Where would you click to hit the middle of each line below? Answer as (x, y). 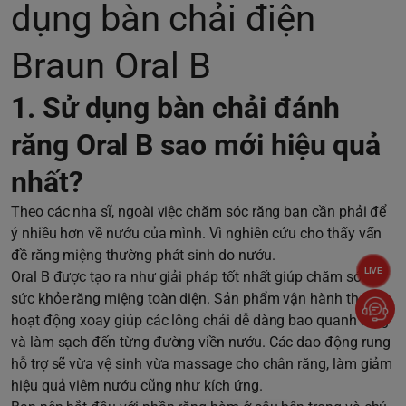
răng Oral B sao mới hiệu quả (196, 145)
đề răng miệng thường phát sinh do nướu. (143, 255)
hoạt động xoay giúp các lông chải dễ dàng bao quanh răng (200, 320)
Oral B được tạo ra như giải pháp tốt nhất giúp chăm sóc (190, 276)
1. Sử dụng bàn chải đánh (175, 107)
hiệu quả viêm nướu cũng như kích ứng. (137, 385)
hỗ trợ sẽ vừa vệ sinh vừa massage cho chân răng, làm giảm (202, 363)
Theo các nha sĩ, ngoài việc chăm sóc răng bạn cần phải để (199, 211)
